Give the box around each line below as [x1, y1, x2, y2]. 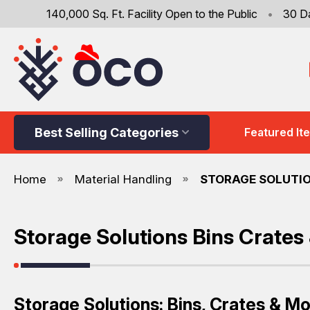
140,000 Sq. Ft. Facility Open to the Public [46, 7, 260, 21]
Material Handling [75, 172, 172, 186]
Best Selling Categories [35, 125, 179, 140]
